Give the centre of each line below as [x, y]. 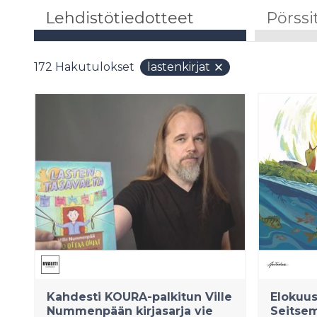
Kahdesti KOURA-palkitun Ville [139, 297]
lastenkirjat [179, 67]
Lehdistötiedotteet [120, 18]
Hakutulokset [95, 67]
